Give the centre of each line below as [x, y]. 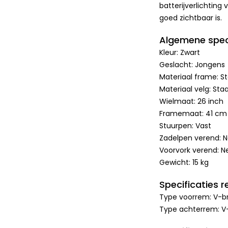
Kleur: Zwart [180, 53]
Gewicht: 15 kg [184, 163]
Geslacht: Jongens [192, 65]
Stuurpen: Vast [186, 126]
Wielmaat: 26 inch [192, 102]
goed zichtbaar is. [191, 18]
